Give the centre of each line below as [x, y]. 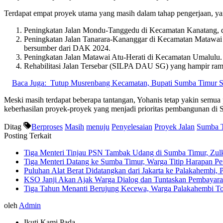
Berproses [47, 126]
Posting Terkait [28, 135]
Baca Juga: [29, 83]
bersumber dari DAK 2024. [67, 48]
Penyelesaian [132, 126]
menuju [98, 126]
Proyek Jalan [174, 126]
